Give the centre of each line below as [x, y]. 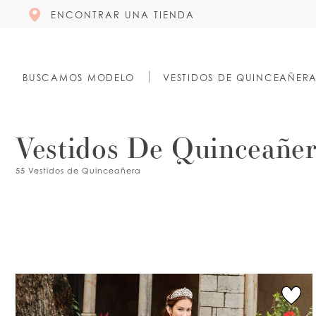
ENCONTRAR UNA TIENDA [122, 14]
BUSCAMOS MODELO [79, 77]
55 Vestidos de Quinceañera [78, 171]
